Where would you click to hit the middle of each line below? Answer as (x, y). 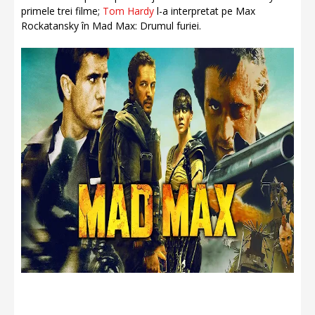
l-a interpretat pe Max (205, 11)
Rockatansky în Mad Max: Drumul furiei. (111, 26)
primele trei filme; (62, 11)
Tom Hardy (128, 11)
